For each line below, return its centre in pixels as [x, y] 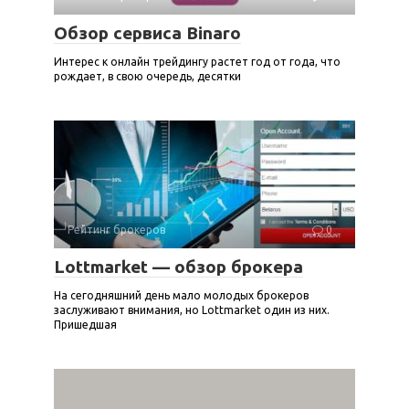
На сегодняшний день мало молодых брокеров [181, 295]
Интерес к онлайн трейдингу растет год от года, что [197, 62]
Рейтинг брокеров [116, 230]
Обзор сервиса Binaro [147, 33]
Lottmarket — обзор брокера [178, 267]
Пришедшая [85, 325]
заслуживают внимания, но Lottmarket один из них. [192, 310]
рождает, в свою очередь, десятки [147, 76]
